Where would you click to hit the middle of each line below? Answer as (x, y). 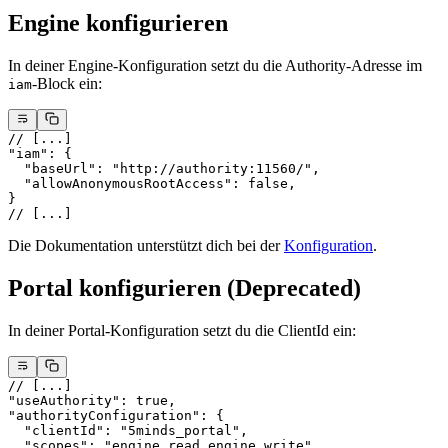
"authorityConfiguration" (104, 416)
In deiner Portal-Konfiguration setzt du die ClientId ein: (182, 330)
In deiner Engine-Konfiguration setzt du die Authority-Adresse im (215, 65)
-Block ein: (67, 83)
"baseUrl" (52, 169)
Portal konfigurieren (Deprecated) (184, 287)
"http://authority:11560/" (212, 169)
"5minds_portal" (180, 431)
